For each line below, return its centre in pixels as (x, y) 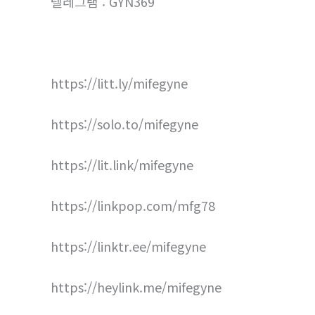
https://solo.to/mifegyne (124, 124)
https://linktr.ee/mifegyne (128, 246)
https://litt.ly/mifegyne (119, 83)
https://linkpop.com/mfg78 (133, 206)
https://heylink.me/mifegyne (136, 287)
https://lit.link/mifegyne (122, 165)
